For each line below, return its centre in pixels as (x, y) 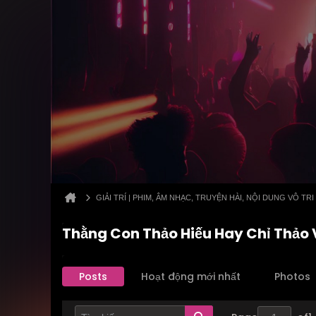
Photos (292, 276)
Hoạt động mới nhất (191, 276)
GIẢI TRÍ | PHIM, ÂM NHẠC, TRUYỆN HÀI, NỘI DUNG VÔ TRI (205, 197)
